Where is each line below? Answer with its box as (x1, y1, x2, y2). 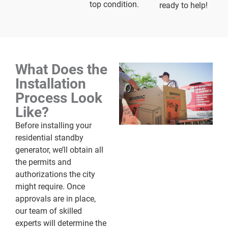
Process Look (15, 89, 102, 106)
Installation (15, 75, 86, 92)
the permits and (15, 157, 71, 167)
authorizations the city (15, 169, 95, 179)
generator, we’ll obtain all (15, 145, 103, 155)
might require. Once (15, 181, 85, 191)
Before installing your (15, 120, 92, 130)
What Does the (15, 61, 107, 78)
